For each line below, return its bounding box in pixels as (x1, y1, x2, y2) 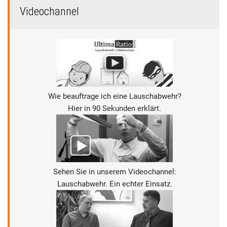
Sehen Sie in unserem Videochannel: (53, 167, 176, 176)
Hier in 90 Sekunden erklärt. (68, 104, 161, 113)
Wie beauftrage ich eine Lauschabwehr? (48, 92, 181, 101)
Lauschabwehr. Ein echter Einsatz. (57, 179, 172, 188)
